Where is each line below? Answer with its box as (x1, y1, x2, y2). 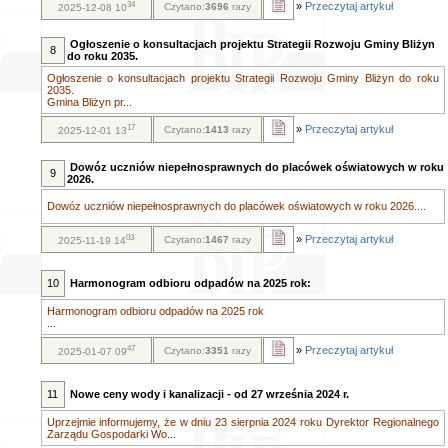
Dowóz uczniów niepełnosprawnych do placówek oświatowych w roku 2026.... (46, 200, 426, 212)
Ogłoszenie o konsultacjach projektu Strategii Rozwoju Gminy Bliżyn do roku (46, 72, 439, 84)
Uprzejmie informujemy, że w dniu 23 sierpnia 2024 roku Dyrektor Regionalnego (46, 416, 439, 428)
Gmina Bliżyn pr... (46, 96, 132, 108)
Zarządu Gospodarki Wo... (46, 428, 176, 440)
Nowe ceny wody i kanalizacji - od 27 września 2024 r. (69, 388, 349, 400)
